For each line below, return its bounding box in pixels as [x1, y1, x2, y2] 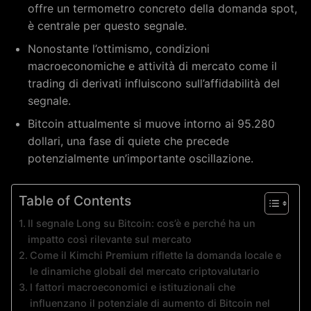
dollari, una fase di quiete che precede [28, 134, 229, 148]
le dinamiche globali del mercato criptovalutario [29, 265, 260, 277]
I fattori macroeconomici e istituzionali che [29, 281, 235, 293]
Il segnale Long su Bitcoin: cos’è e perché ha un [27, 217, 255, 229]
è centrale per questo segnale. [28, 19, 187, 33]
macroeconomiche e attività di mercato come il [28, 59, 277, 73]
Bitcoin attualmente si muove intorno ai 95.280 [28, 117, 275, 131]
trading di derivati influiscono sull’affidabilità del [28, 76, 280, 90]
